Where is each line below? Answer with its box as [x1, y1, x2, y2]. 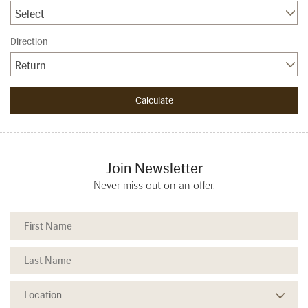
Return [15, 59, 46, 73]
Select [15, 8, 44, 21]
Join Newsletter [105, 159, 203, 177]
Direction [10, 36, 48, 48]
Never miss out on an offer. [93, 179, 215, 192]
